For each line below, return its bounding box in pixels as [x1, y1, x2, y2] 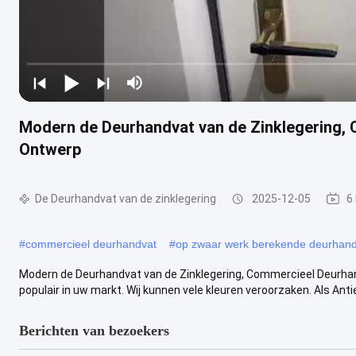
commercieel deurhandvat [25, 237, 157, 250]
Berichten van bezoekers [19, 322, 169, 339]
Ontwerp [19, 139, 81, 159]
